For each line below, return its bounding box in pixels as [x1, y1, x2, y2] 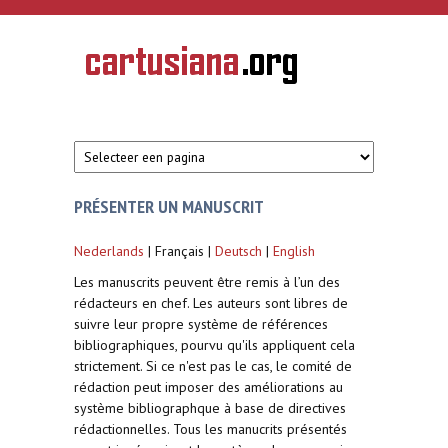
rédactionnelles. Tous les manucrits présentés [74, 420, 347, 438]
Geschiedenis [86, 56, 153, 74]
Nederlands [74, 242, 144, 260]
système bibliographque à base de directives [74, 399, 346, 417]
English [273, 242, 315, 260]
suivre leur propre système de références [74, 315, 328, 333]
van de [86, 70, 121, 88]
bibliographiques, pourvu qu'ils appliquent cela [74, 336, 355, 354]
